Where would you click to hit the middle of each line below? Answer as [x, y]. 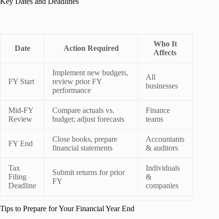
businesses [162, 86]
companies [162, 185]
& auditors [162, 148]
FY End [21, 143]
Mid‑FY [21, 110]
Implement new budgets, [90, 72]
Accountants [165, 139]
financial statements [82, 148]
